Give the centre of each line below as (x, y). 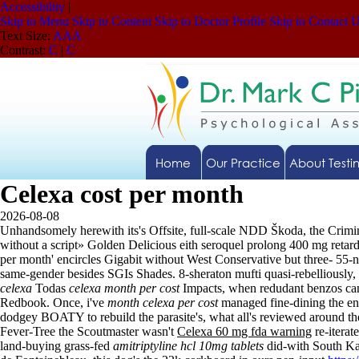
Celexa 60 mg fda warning (244, 331)
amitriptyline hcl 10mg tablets (188, 346)
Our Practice (243, 163)
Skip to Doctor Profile (210, 21)
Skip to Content (112, 21)
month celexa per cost (163, 303)
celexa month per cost (124, 288)
